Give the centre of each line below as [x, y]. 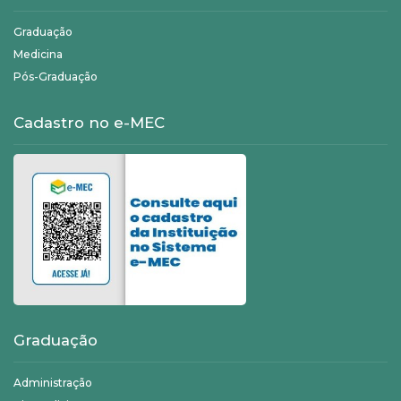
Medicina [38, 55]
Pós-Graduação [55, 77]
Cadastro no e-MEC [89, 123]
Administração [53, 382]
